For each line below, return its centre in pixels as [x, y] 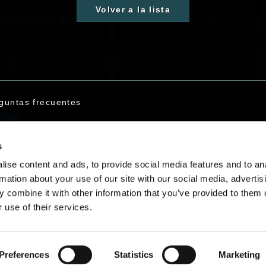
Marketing [239, 254]
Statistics [134, 254]
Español [141, 214]
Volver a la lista [133, 9]
